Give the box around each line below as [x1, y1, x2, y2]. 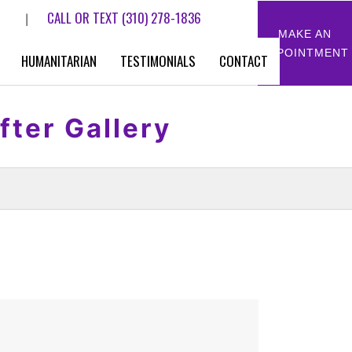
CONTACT [219, 51, 268, 71]
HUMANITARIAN [21, 51, 97, 71]
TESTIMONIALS [120, 51, 196, 71]
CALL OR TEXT [47, 8, 122, 27]
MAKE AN [278, 27, 332, 40]
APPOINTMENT [261, 46, 349, 59]
